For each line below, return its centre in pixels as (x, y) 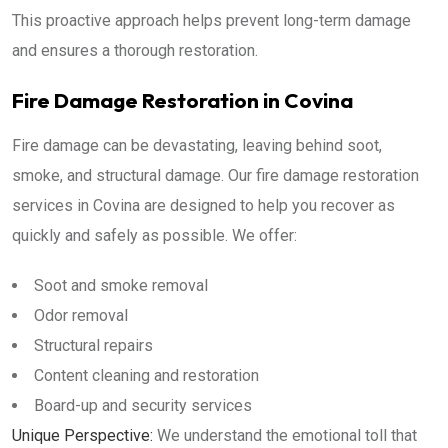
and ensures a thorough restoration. (135, 50)
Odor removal (81, 315)
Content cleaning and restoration (146, 375)
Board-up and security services (143, 405)
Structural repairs (93, 345)
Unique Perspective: (82, 435)
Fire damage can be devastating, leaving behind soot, (197, 145)
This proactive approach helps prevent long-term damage (211, 20)
